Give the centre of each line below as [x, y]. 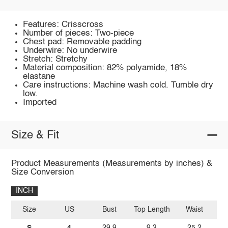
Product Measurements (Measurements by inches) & [111, 163]
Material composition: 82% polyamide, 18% [105, 68]
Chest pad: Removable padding [82, 42]
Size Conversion [42, 172]
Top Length [152, 210]
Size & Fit [35, 135]
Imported [40, 102]
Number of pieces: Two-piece [79, 33]
